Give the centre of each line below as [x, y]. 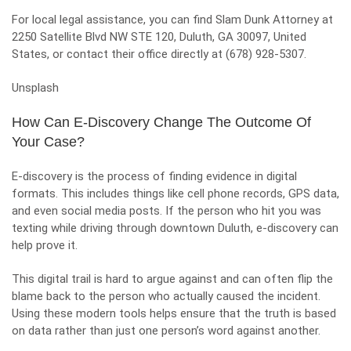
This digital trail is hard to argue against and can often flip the [172, 279]
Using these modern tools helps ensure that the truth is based [174, 313]
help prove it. [46, 245]
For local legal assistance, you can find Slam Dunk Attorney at [172, 20]
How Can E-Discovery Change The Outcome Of [161, 122]
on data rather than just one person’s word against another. [166, 331]
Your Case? [48, 142]
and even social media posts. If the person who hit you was [166, 211]
